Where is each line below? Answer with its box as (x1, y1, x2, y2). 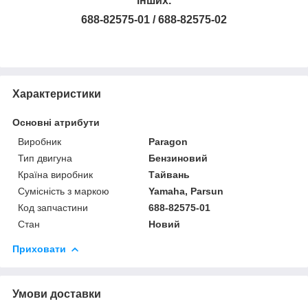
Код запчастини (18, 201, 88, 213)
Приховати (12, 243, 66, 254)
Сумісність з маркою (18, 185, 109, 197)
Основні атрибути (12, 116, 100, 128)
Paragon (148, 135, 188, 147)
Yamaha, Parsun (148, 185, 224, 197)
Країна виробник (18, 168, 93, 180)
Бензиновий (148, 152, 208, 164)
